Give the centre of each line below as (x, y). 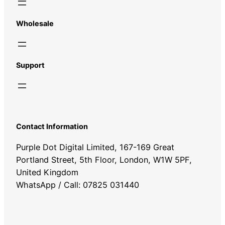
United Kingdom (47, 173)
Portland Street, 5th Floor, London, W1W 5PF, (104, 160)
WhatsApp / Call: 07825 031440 (78, 185)
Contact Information (52, 127)
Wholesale (35, 24)
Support (30, 65)
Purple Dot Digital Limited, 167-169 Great (95, 147)
